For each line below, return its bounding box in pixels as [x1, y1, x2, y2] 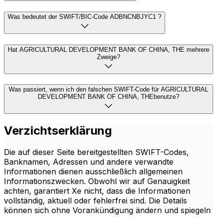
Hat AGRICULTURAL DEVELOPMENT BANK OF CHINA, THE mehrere [8, 46, 209, 53]
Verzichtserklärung [4, 124, 112, 138]
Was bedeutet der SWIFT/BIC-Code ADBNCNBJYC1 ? [8, 13, 161, 20]
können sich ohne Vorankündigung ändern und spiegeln [4, 205, 211, 216]
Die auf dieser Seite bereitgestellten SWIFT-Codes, [4, 147, 189, 157]
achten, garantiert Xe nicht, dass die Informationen [4, 186, 190, 196]
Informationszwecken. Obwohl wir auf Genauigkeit [4, 176, 190, 186]
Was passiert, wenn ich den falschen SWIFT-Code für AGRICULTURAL [9, 86, 208, 93]
